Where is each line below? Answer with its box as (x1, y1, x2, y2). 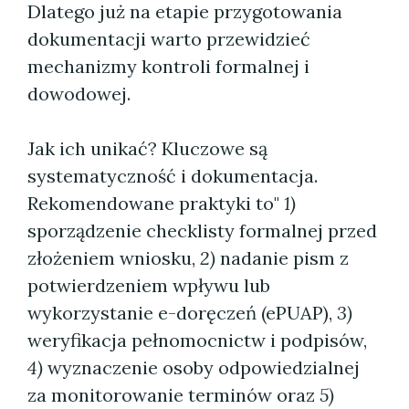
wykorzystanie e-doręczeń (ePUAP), (27, 301, 337, 324)
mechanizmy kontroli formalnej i (27, 55, 309, 78)
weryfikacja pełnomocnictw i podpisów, (27, 329, 367, 351)
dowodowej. (27, 82, 131, 105)
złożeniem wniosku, (27, 246, 200, 269)
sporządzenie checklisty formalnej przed (27, 219, 377, 242)
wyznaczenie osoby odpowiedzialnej (43, 356, 360, 379)
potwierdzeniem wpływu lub (27, 274, 270, 297)
